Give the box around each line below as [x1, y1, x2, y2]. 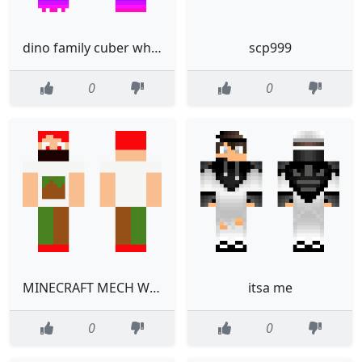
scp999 [248, 39, 292, 57]
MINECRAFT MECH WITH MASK [149, 278, 160, 297]
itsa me [247, 278, 293, 297]
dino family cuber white [151, 39, 162, 57]
